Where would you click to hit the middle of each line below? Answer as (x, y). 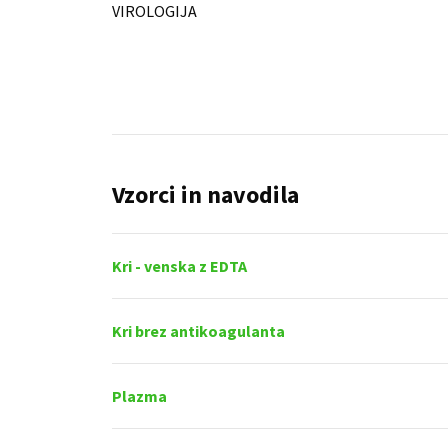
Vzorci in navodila (205, 194)
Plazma (139, 395)
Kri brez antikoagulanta (198, 330)
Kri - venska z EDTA (179, 265)
